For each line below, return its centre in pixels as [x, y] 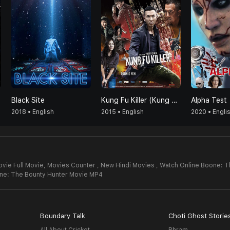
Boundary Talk [62, 216]
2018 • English [33, 112]
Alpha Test [209, 100]
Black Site [28, 100]
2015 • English [122, 112]
